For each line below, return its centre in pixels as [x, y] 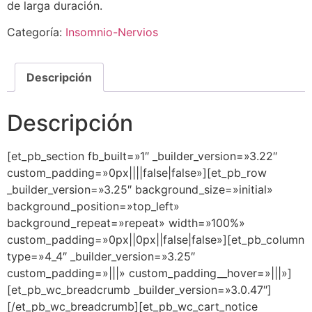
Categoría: [36, 32]
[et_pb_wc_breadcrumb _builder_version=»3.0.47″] [139, 289]
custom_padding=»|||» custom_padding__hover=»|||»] [149, 273]
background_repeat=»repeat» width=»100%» [126, 223]
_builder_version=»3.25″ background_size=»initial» [140, 189]
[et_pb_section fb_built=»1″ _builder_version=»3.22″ [142, 156]
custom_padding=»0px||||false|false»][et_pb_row [137, 172]
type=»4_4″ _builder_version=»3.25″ [101, 256]
